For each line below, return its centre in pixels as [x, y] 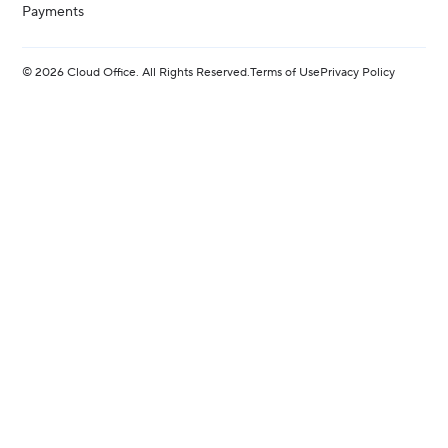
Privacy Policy [358, 72]
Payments [53, 11]
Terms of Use [285, 72]
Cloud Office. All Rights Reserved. [157, 72]
